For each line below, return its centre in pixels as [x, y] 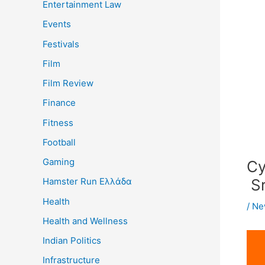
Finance [59, 103]
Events [57, 24]
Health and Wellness [85, 221]
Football [59, 142]
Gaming [59, 162]
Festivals [61, 44]
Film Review [68, 83]
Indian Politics [72, 241]
